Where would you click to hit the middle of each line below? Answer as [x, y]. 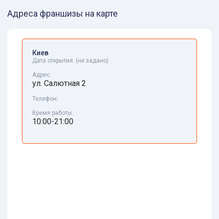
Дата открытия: [54, 61]
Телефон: [45, 99]
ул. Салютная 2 [59, 84]
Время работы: [53, 113]
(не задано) [92, 61]
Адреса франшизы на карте [63, 14]
